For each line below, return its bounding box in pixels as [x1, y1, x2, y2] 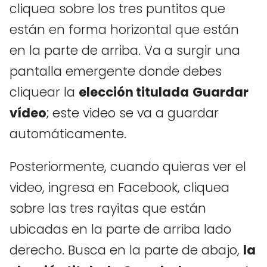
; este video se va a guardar [46, 104, 219, 122]
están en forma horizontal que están [10, 20, 239, 38]
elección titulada [79, 83, 189, 101]
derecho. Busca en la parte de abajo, [10, 241, 243, 259]
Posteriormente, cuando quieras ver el [10, 157, 246, 175]
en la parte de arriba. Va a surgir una [10, 41, 240, 59]
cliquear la [10, 83, 79, 101]
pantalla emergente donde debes [10, 62, 222, 80]
